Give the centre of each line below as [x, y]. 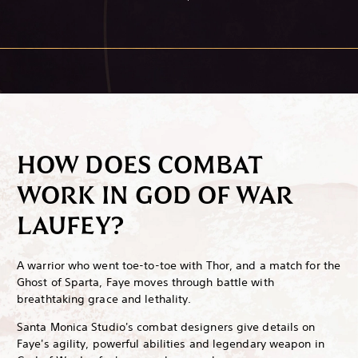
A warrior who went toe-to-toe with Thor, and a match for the [179, 266]
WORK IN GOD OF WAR [155, 195]
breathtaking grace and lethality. [106, 299]
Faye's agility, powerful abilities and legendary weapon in [171, 344]
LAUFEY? [70, 226]
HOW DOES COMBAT [140, 165]
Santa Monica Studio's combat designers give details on [166, 327]
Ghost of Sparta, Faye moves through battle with [145, 282]
